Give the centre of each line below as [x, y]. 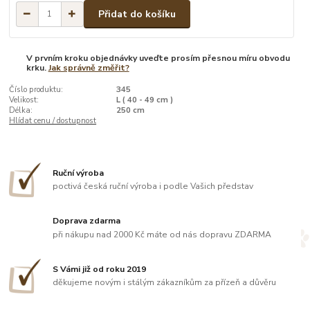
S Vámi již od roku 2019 [100, 269]
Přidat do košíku [137, 14]
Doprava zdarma [87, 221]
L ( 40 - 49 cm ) [144, 100]
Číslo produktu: [36, 90]
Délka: [21, 111]
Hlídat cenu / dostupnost [53, 121]
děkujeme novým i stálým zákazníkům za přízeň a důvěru [165, 283]
